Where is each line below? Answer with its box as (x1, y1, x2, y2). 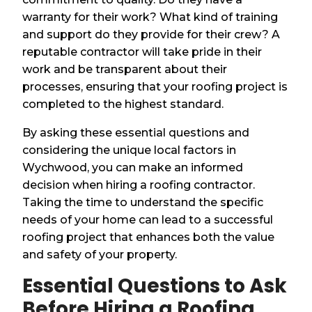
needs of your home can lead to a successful (22, 212, 274, 226)
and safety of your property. (22, 247, 178, 261)
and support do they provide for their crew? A (22, 27, 281, 41)
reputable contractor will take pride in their (22, 45, 263, 58)
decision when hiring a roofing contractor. (22, 178, 256, 192)
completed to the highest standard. (22, 97, 224, 111)
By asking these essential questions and (22, 125, 250, 139)
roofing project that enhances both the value (22, 230, 275, 244)
